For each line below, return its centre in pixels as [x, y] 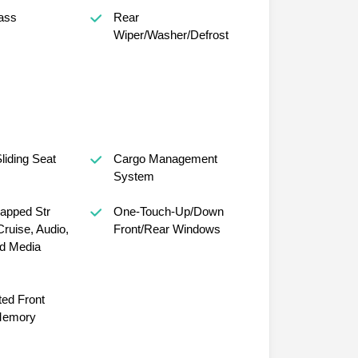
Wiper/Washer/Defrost [171, 35]
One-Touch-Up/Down [168, 212]
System [133, 177]
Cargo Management [165, 159]
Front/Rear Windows [167, 229]
